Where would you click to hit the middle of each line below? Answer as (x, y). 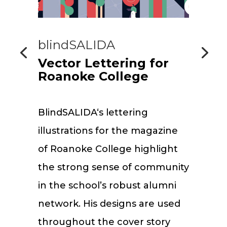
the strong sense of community (113, 167)
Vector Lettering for (103, 63)
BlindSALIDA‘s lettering (93, 112)
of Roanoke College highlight (108, 149)
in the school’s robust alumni (107, 185)
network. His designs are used (109, 203)
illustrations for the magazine (108, 130)
